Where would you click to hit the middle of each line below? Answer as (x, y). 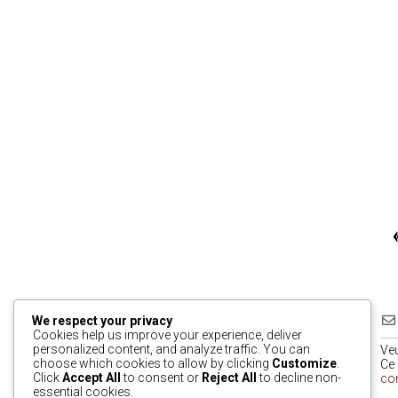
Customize (304, 363)
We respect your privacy (102, 321)
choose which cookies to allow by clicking (152, 363)
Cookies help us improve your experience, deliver (167, 335)
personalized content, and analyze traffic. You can (171, 349)
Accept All (92, 378)
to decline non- (299, 378)
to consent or (161, 378)
